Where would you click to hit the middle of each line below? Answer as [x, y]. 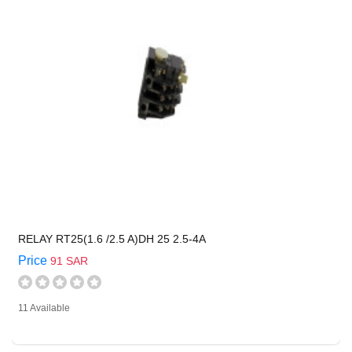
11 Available [44, 308]
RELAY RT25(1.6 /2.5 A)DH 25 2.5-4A [112, 239]
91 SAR [69, 261]
